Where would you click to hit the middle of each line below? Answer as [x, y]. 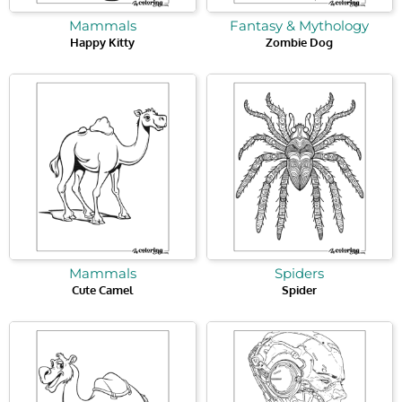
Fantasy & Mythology [300, 25]
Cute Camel [103, 290]
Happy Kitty [103, 42]
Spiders [300, 274]
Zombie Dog [300, 42]
